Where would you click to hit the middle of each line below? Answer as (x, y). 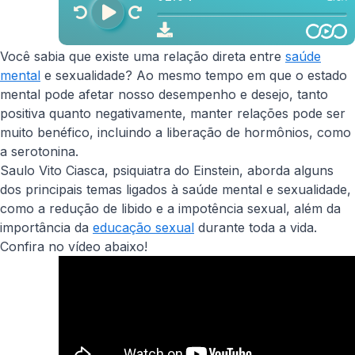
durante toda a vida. (256, 227)
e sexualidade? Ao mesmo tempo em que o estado (194, 75)
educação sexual (143, 227)
